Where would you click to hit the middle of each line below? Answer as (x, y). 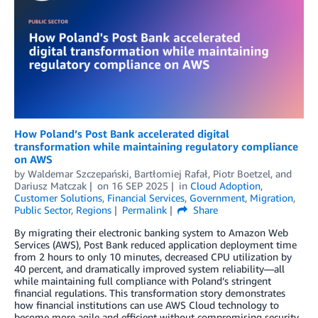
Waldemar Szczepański (78, 174)
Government (217, 198)
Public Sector (43, 210)
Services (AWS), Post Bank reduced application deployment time (155, 245)
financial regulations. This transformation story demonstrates (150, 293)
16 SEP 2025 (139, 186)
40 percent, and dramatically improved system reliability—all (149, 269)
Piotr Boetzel (242, 174)
